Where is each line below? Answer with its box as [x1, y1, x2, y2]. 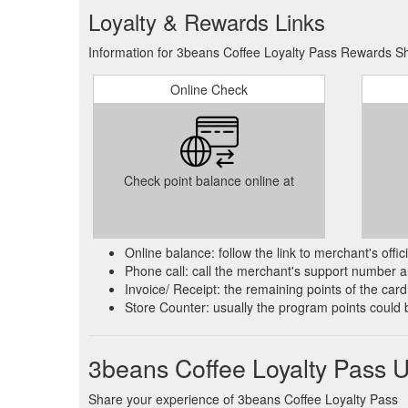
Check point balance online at [124, 171, 294, 189]
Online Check [170, 80, 248, 98]
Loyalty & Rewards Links [88, 5, 325, 37]
